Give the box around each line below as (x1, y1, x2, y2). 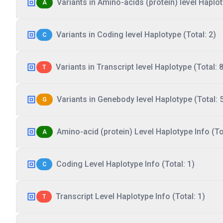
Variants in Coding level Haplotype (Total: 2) (56, 30, 216, 39)
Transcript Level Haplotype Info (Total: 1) (56, 192, 205, 201)
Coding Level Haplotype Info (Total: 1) (56, 159, 195, 169)
